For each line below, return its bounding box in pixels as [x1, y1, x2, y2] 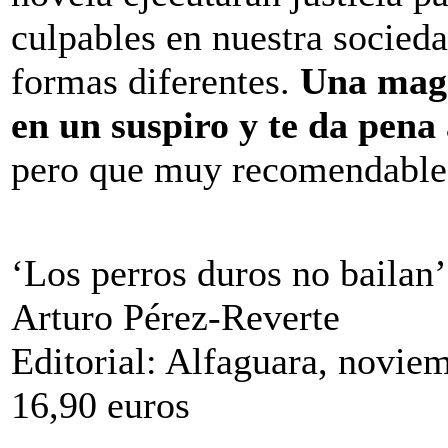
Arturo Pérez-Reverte [11, 295, 340, 338]
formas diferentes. [11, 59, 300, 102]
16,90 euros [11, 383, 190, 426]
